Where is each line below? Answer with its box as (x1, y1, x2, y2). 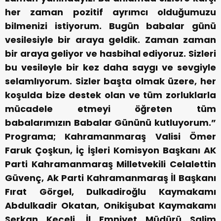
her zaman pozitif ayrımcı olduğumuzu (5, 6, 216, 19)
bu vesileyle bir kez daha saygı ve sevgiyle (5, 61, 216, 74)
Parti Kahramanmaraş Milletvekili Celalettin (5, 158, 216, 171)
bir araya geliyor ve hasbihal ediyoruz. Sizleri (5, 47, 216, 60)
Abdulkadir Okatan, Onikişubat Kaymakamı (5, 199, 216, 212)
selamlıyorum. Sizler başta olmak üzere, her (5, 75, 216, 88)
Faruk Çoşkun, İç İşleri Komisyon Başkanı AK (5, 144, 216, 157)
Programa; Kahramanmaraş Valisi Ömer (5, 130, 216, 143)
